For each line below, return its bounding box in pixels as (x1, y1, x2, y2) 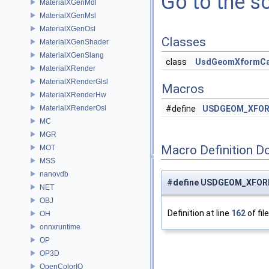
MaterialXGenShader (40, 37, 109, 46)
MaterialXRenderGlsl (40, 77, 108, 86)
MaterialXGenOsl (40, 24, 95, 33)
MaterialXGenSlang (40, 50, 104, 59)
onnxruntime (40, 222, 80, 231)
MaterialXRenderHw (40, 90, 106, 99)
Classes (162, 35, 206, 49)
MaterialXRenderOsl (40, 103, 106, 112)
